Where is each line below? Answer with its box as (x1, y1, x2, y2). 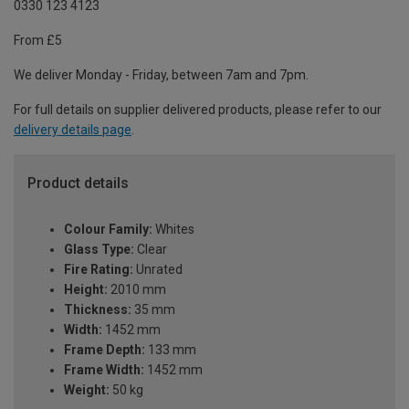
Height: (64, 282, 108, 298)
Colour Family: (64, 222, 152, 237)
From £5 (14, 33, 62, 48)
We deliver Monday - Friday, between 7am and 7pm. (14, 68, 309, 83)
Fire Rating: (64, 262, 133, 278)
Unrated (133, 262, 183, 278)
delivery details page (14, 122, 131, 138)
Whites (152, 222, 194, 237)
